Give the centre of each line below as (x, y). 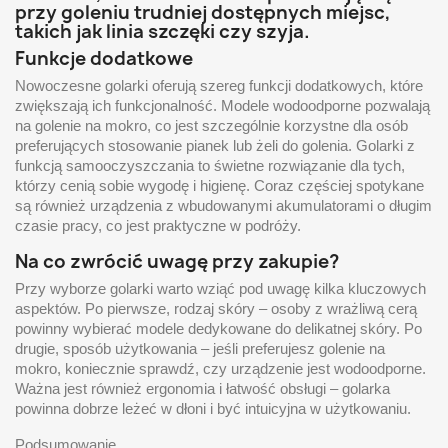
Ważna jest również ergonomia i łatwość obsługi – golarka (202, 388)
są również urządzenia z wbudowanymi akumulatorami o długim (223, 205)
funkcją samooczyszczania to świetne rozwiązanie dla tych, (210, 165)
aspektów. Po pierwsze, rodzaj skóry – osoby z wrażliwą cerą (216, 308)
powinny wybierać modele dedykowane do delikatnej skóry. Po (218, 328)
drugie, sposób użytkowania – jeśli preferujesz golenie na (200, 348)
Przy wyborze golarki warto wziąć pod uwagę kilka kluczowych (220, 288)
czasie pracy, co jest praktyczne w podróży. (158, 225)
